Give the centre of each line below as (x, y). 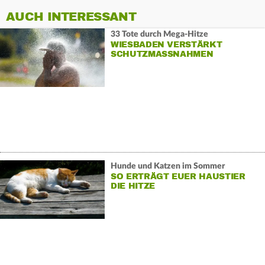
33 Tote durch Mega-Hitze (159, 35)
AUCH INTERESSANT (71, 17)
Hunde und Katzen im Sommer (167, 167)
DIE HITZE (132, 186)
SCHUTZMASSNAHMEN (158, 54)
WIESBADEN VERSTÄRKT (166, 45)
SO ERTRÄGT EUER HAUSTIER (178, 177)
